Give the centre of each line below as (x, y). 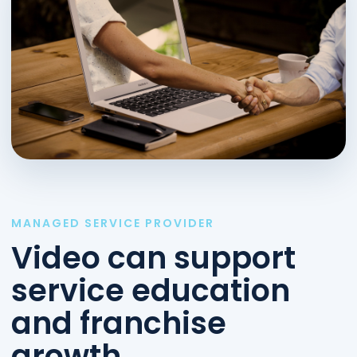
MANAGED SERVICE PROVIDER (113, 223)
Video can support (153, 257)
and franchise (119, 323)
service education (151, 290)
